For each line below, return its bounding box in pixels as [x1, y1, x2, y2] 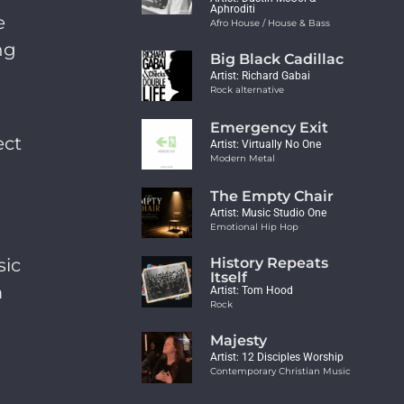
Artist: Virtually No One [210, 137, 322, 151]
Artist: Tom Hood [210, 284, 294, 298]
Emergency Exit [210, 118, 329, 136]
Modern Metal [210, 151, 276, 164]
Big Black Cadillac [210, 50, 344, 68]
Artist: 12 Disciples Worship [210, 351, 344, 364]
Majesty [210, 332, 268, 350]
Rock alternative [210, 83, 285, 96]
